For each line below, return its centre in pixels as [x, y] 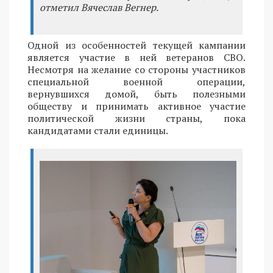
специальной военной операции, [136, 81]
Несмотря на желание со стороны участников [136, 69]
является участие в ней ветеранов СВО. [136, 57]
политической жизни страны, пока [136, 118]
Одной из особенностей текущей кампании [136, 45]
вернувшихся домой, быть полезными [136, 94]
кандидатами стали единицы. [98, 130]
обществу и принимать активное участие [136, 106]
